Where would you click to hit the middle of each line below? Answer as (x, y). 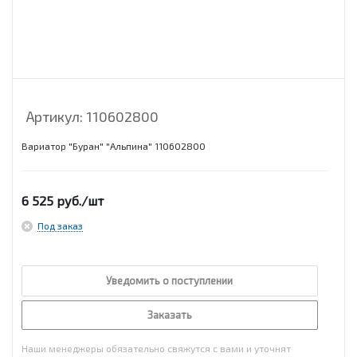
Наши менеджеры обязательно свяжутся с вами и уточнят (156, 348)
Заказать (169, 315)
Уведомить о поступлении (169, 280)
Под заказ (60, 226)
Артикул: (55, 116)
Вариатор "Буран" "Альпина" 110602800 (114, 146)
